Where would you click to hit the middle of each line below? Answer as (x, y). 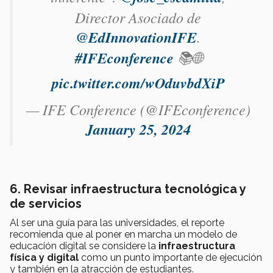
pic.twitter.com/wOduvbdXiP (138, 83)
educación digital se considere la (83, 246)
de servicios (46, 204)
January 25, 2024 (138, 129)
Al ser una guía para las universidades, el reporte (117, 223)
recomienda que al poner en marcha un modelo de (123, 235)
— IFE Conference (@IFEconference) (138, 109)
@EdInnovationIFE (136, 37)
